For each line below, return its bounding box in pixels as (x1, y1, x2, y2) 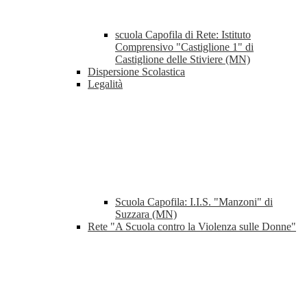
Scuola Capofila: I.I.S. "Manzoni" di (115, 196, 273, 208)
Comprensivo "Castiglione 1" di (115, 41, 254, 53)
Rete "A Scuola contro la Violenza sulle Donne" (88, 221, 296, 233)
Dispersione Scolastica (88, 66, 185, 78)
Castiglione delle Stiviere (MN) (115, 53, 250, 66)
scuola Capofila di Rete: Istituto (115, 29, 251, 41)
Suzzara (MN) (115, 208, 177, 221)
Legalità (88, 78, 123, 90)
